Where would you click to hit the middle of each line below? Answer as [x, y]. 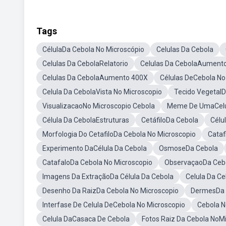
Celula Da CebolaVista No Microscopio [102, 92]
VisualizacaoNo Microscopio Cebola [99, 106]
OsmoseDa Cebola [188, 148]
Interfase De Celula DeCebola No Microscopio [114, 205]
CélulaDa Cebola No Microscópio [93, 49]
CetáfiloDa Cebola [170, 120]
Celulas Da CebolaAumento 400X [95, 78]
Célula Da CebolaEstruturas [86, 120]
